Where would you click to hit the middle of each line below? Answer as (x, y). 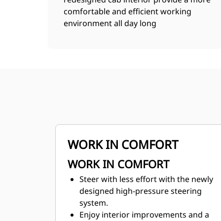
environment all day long (110, 23)
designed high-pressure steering (141, 191)
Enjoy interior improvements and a (144, 215)
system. (94, 203)
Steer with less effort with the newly (146, 179)
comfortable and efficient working (128, 11)
